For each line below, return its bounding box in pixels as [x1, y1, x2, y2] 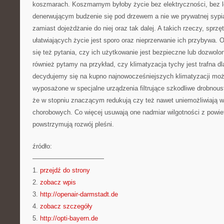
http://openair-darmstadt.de [40, 190, 118, 198]
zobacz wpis [40, 178, 76, 186]
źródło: [32, 142, 52, 150]
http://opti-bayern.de [40, 214, 98, 222]
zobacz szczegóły [40, 202, 92, 210]
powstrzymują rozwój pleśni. [32, 120, 114, 128]
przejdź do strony [40, 166, 90, 174]
